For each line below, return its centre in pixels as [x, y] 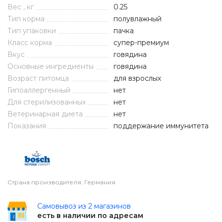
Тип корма [26, 19]
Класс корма [30, 43]
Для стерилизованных [47, 102]
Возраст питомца [38, 78]
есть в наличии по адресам [90, 216]
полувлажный [138, 19]
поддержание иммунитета [161, 126]
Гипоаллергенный [39, 90]
